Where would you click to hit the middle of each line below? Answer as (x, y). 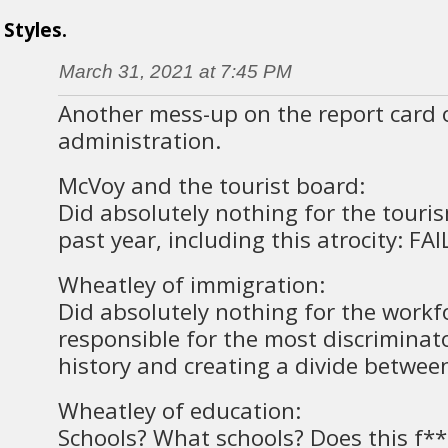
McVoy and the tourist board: (211, 186)
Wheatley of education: (179, 411)
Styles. (35, 30)
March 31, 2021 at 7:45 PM (175, 72)
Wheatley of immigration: (191, 285)
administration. (139, 141)
